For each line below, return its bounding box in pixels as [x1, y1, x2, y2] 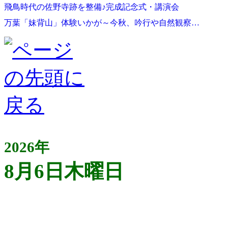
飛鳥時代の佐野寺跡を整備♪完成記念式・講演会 [4, 2, 179, 11]
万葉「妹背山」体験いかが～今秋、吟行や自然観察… [4, 18, 199, 27]
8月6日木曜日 [4, 160, 124, 182]
